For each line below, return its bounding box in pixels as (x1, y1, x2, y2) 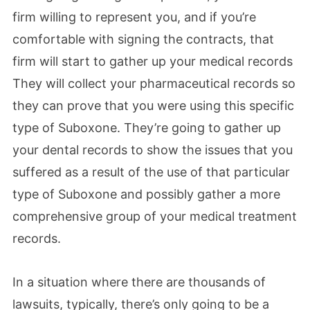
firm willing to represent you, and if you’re (12, 9, 256, 24)
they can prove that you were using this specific (12, 98, 294, 113)
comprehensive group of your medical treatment (12, 208, 297, 224)
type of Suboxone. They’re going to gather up (12, 120, 281, 135)
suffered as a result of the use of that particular (12, 164, 290, 179)
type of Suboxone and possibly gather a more (12, 186, 280, 201)
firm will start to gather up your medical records (12, 53, 293, 69)
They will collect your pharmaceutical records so (12, 75, 295, 91)
